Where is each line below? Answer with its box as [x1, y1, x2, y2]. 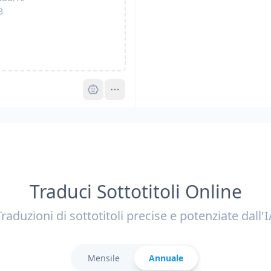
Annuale [149, 252, 183, 264]
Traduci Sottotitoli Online [29, 179, 242, 204]
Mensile [88, 252, 120, 264]
